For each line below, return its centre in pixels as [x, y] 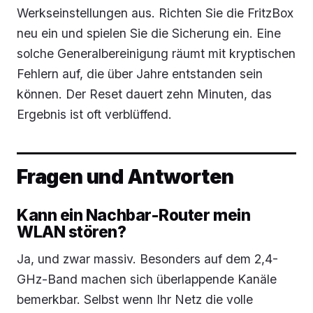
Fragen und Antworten [125, 176]
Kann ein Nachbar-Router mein [134, 214]
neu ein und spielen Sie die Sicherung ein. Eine [149, 33]
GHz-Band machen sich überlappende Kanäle [147, 279]
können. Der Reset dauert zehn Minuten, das [144, 94]
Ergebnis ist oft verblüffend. [94, 114]
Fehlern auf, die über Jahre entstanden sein [140, 73]
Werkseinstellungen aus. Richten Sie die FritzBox [155, 13]
